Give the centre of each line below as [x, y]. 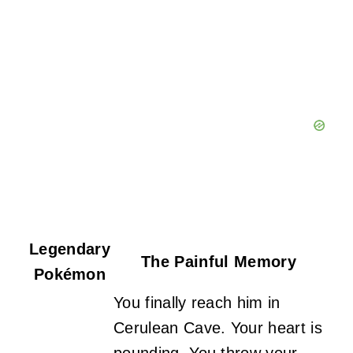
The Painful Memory [219, 261]
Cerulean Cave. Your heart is [218, 327]
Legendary [70, 249]
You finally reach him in [197, 302]
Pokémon [70, 274]
